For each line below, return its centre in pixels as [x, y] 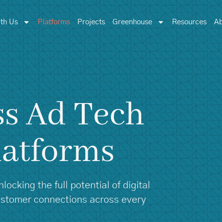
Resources [189, 22]
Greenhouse [132, 22]
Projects [91, 22]
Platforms [54, 22]
